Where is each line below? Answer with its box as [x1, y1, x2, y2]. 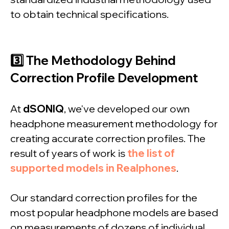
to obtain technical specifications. [10, 8, 169, 21]
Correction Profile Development [10, 70, 198, 86]
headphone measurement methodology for [10, 117, 218, 130]
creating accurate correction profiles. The [10, 132, 205, 145]
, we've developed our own [64, 102, 190, 116]
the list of [127, 147, 175, 160]
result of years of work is [10, 147, 127, 160]
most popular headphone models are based [10, 206, 218, 219]
